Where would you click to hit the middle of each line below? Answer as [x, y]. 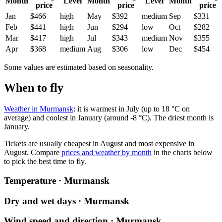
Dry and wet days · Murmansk [67, 201]
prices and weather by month [107, 153]
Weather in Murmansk [39, 109]
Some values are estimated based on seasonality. [79, 67]
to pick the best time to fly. [45, 162]
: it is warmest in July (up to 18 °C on [132, 109]
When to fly [34, 88]
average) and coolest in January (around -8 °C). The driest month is [109, 118]
